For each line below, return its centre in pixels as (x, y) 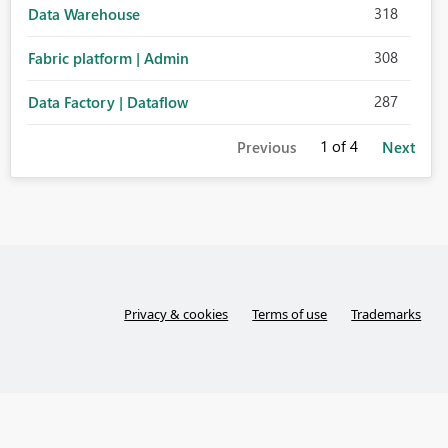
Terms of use (290, 314)
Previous (266, 147)
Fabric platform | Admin (108, 58)
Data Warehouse (83, 14)
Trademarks (386, 314)
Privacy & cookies (176, 314)
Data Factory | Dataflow (107, 102)
